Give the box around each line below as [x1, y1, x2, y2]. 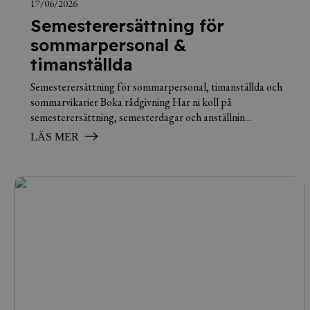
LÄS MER [30, 131, 79, 143]
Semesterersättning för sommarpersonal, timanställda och [30, 80, 282, 94]
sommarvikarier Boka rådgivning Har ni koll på [30, 95, 232, 109]
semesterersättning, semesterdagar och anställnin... [30, 110, 251, 125]
